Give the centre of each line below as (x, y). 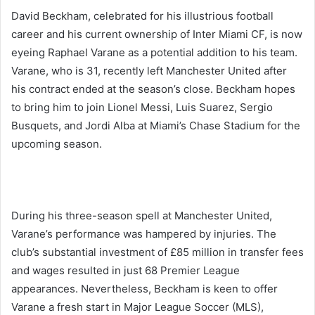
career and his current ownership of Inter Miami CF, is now (157, 34)
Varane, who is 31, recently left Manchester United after (149, 71)
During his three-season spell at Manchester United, (142, 216)
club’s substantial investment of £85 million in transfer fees (157, 252)
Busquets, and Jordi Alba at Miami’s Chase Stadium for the (156, 126)
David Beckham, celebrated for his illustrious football (142, 16)
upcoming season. (57, 144)
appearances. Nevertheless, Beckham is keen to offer (144, 289)
